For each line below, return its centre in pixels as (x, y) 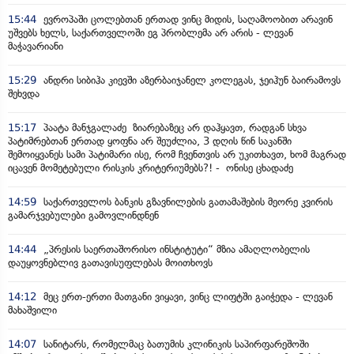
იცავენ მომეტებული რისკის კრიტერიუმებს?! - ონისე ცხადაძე (151, 168)
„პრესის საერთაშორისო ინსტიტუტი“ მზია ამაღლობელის (175, 249)
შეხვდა (24, 93)
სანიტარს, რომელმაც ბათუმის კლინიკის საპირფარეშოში (175, 344)
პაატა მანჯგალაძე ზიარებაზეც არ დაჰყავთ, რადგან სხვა (173, 127)
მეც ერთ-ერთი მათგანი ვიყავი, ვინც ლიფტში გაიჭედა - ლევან (186, 296)
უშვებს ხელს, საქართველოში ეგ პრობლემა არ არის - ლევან (151, 32)
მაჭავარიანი (36, 46)
